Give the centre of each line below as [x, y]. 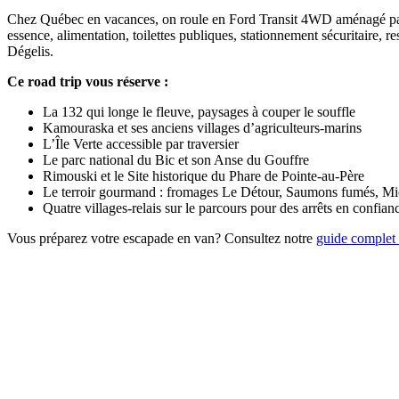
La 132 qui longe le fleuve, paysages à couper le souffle [199, 111]
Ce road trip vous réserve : [88, 81]
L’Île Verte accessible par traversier [141, 143]
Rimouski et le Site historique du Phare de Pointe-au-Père [204, 175]
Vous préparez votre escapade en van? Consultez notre [162, 238]
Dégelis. [30, 51]
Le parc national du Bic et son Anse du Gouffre [176, 159]
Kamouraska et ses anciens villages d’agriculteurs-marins [202, 127]
